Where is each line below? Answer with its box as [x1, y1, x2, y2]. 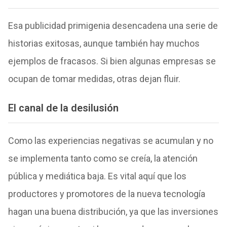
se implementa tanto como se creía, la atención [8, 153, 198, 164]
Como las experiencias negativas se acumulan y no [8, 135, 213, 146]
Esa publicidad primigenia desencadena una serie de [8, 20, 218, 31]
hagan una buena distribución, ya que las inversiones [8, 206, 218, 217]
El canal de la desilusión [8, 102, 119, 115]
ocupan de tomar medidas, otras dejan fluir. [8, 73, 180, 85]
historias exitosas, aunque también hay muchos [8, 38, 200, 49]
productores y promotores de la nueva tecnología [8, 188, 205, 199]
